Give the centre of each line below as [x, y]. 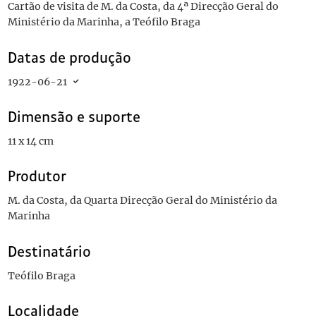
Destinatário [49, 251]
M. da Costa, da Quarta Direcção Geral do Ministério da [142, 201]
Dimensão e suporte [74, 117]
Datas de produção [69, 57]
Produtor [37, 177]
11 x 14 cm [30, 141]
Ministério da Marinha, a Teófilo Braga [104, 22]
